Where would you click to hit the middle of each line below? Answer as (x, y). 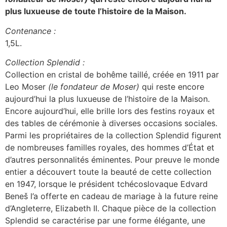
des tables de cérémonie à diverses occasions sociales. (111, 123)
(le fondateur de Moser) (94, 87)
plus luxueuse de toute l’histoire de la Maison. (96, 11)
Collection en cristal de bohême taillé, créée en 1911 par (112, 75)
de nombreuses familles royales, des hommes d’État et (110, 148)
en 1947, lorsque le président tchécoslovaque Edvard (106, 184)
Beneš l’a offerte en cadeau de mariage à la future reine (111, 196)
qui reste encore (172, 87)
